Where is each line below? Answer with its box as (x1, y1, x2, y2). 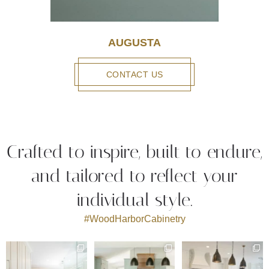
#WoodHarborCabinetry (83, 214, 186, 225)
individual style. (77, 189, 192, 211)
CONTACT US (106, 70, 163, 80)
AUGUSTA (107, 37, 162, 49)
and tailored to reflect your (31, 165, 238, 187)
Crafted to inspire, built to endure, (6, 141, 263, 163)
